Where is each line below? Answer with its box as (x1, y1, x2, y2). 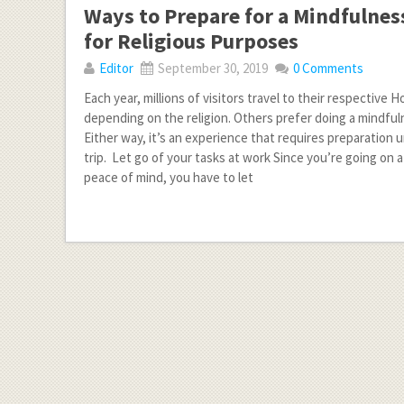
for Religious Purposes (84, 27, 298, 55)
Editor (99, 60, 133, 77)
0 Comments (293, 60, 363, 77)
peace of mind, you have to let (84, 169, 253, 186)
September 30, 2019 (155, 60, 268, 77)
